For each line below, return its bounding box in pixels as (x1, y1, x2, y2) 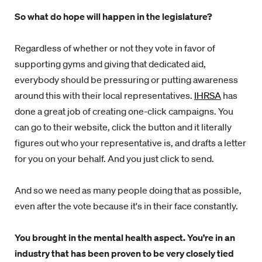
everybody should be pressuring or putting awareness (15, 74, 238, 85)
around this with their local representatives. (15, 89, 194, 101)
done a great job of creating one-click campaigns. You (15, 105, 233, 117)
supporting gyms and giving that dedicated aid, (15, 58, 206, 70)
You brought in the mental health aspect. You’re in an (15, 232, 235, 243)
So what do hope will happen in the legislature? (15, 11, 212, 22)
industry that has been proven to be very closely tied (15, 247, 234, 259)
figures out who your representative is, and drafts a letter (15, 137, 246, 149)
